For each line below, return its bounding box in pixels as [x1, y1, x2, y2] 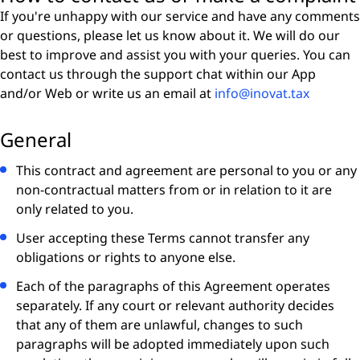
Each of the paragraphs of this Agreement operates [16, 277, 330, 295]
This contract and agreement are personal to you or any [16, 162, 357, 179]
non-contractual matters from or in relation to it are [16, 181, 332, 198]
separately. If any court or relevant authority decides [16, 297, 334, 314]
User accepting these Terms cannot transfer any [16, 229, 309, 247]
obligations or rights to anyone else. [16, 248, 235, 266]
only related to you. [16, 200, 133, 218]
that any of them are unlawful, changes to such [16, 316, 303, 333]
